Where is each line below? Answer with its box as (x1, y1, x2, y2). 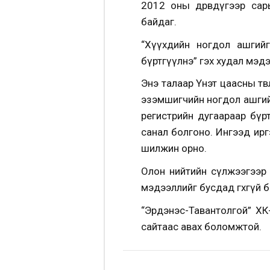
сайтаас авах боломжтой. (141, 220, 262, 233)
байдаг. (141, 16, 177, 28)
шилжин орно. (141, 142, 207, 155)
